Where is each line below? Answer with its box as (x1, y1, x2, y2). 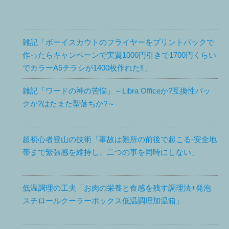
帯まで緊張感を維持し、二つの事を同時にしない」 (22, 148, 199, 157)
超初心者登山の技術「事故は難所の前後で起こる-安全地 (22, 135, 217, 144)
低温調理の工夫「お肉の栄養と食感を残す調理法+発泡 (22, 184, 212, 193)
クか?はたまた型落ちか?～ (22, 99, 116, 108)
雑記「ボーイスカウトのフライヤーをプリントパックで (22, 38, 215, 47)
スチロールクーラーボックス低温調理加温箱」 (22, 196, 184, 205)
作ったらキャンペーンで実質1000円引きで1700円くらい (22, 51, 217, 60)
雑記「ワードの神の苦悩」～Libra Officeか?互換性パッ (22, 86, 211, 96)
